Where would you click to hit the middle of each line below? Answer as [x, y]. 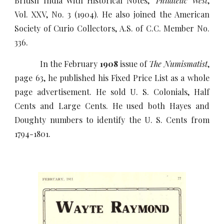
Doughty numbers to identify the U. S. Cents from [112, 120]
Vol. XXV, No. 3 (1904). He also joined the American [112, 14]
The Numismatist [178, 64]
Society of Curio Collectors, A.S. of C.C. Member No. [112, 28]
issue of [133, 64]
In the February [57, 64]
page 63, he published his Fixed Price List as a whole [112, 78]
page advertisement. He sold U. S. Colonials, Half [112, 92]
